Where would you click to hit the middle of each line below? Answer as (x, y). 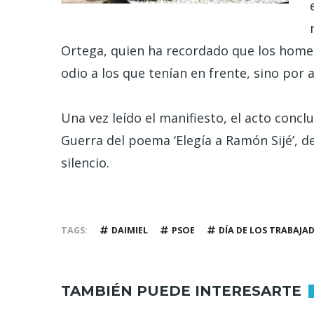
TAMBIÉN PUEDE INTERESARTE (181, 291)
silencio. (85, 162)
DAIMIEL (130, 230)
